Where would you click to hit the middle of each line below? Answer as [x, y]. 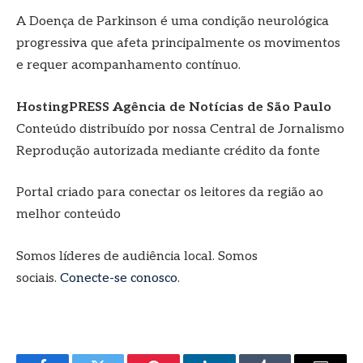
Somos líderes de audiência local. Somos [137, 257]
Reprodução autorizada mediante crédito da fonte [168, 151]
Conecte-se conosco [119, 279]
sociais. [38, 279]
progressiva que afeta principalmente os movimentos [178, 44]
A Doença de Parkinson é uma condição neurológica [173, 22]
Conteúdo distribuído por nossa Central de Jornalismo [180, 129]
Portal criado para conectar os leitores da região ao [170, 193]
